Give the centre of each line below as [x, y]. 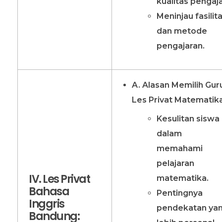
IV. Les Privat [59, 179]
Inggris [47, 204]
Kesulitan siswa [188, 118]
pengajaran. [180, 46]
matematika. [182, 178]
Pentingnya [179, 193]
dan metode [182, 31]
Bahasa [49, 192]
